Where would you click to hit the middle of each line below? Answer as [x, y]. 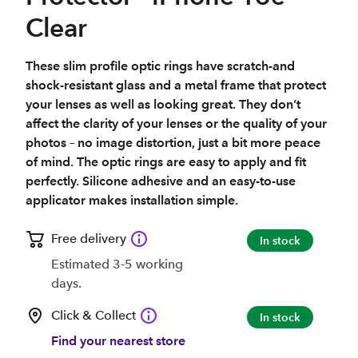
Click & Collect [93, 315]
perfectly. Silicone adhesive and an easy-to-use [161, 181]
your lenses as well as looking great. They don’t [163, 104]
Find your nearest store [118, 341]
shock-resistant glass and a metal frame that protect [176, 85]
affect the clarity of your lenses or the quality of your [176, 123]
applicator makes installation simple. [132, 200]
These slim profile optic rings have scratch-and [160, 66]
